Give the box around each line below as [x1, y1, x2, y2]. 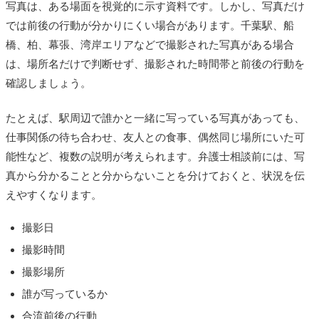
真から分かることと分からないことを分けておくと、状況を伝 [6, 169, 305, 182]
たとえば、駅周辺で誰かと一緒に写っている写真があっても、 [6, 111, 305, 124]
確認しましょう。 [6, 76, 91, 89]
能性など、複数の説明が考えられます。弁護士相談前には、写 [6, 150, 305, 162]
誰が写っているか [21, 287, 108, 300]
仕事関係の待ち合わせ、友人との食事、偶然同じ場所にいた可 [6, 130, 305, 143]
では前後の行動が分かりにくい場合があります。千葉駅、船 [6, 19, 294, 31]
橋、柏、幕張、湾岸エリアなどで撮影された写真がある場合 [6, 38, 294, 51]
